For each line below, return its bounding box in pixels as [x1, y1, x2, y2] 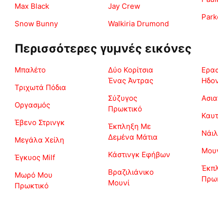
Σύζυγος [108, 93, 137, 103]
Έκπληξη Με [108, 122, 151, 131]
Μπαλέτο [15, 65, 46, 75]
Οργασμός [15, 100, 50, 110]
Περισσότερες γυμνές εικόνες [15, 41, 192, 56]
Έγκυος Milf [15, 153, 55, 163]
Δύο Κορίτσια [108, 65, 153, 75]
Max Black [15, 1, 49, 11]
